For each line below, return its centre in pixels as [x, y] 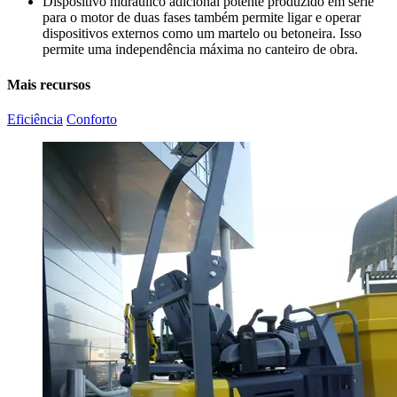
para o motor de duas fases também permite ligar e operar [202, 18]
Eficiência [35, 119]
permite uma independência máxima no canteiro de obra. [200, 50]
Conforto [92, 119]
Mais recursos [49, 84]
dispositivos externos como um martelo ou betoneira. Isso [202, 34]
